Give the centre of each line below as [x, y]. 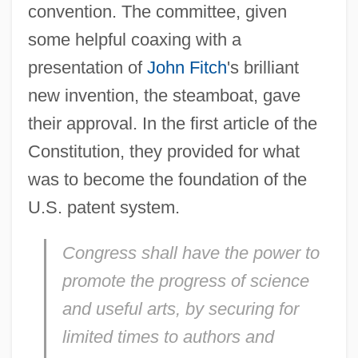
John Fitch [187, 68]
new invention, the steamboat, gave [164, 96]
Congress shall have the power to [191, 253]
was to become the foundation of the [167, 180]
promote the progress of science [185, 281]
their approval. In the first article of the [172, 124]
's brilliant [263, 68]
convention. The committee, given [157, 12]
